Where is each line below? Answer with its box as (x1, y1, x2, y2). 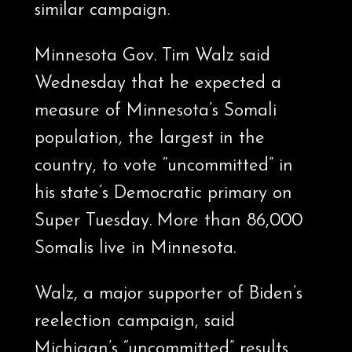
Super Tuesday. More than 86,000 (34, 212, 302, 231)
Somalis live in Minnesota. (34, 240, 236, 258)
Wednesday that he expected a (34, 75, 281, 93)
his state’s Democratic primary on (34, 185, 292, 203)
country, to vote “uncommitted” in (34, 157, 293, 176)
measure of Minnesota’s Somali (34, 102, 277, 121)
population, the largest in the (34, 130, 265, 148)
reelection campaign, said (34, 313, 235, 332)
